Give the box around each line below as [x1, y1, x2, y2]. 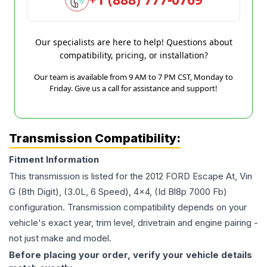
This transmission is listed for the [9, 170, 145, 182]
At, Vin [226, 170, 252, 182]
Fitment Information [9, 154, 99, 166]
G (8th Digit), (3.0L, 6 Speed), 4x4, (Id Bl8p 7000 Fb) [9, 186, 227, 198]
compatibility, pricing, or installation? [59, 49, 208, 61]
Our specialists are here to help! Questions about [35, 36, 232, 48]
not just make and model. [9, 232, 111, 244]
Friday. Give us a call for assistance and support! [49, 83, 218, 94]
